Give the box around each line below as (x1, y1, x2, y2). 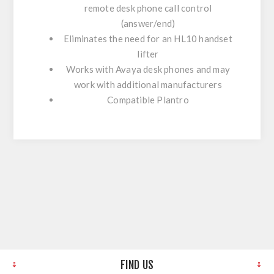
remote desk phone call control (84, 2, 212, 14)
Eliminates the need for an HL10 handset (64, 33, 232, 45)
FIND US (120, 258, 154, 272)
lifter (137, 48, 159, 60)
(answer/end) (120, 18, 176, 29)
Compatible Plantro (107, 94, 189, 106)
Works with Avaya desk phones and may (65, 64, 231, 75)
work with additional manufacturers (74, 79, 222, 91)
